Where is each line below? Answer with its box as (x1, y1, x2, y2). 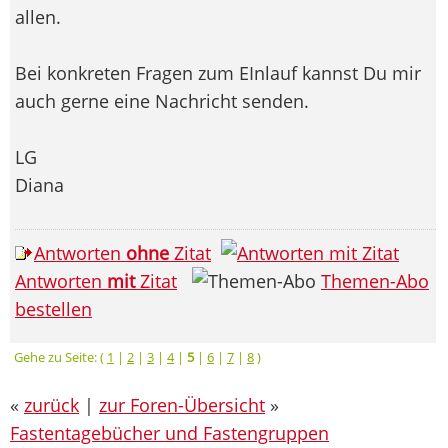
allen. (15, 4, 61, 29)
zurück (24, 392, 79, 417)
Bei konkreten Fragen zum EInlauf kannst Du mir (15, 60, 421, 85)
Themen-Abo (321, 268, 429, 293)
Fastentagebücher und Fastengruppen (10, 420, 329, 445)
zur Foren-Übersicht (99, 392, 265, 417)
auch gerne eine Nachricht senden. (15, 88, 309, 113)
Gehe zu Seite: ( (14, 347, 107, 366)
